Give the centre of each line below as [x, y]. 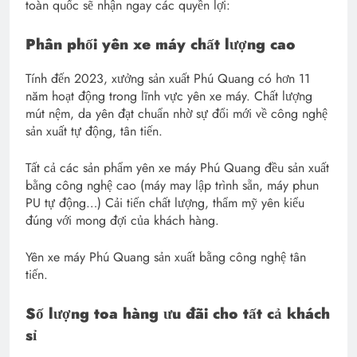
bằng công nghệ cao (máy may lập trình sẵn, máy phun [172, 186]
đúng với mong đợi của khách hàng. [122, 221]
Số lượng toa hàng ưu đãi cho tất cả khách [178, 314]
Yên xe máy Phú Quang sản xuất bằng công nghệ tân [166, 257]
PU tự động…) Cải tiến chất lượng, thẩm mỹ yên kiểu [165, 203]
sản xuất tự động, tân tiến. [94, 131]
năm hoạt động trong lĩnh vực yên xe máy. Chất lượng [169, 96]
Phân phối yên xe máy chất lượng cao [161, 45]
